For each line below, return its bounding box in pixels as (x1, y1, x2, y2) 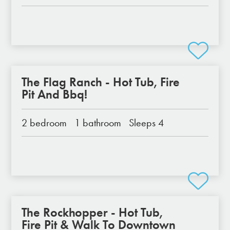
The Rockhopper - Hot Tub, (22, 205, 163, 220)
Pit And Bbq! (22, 87, 88, 102)
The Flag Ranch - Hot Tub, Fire (22, 74, 180, 89)
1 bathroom (74, 117, 122, 129)
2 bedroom (22, 117, 67, 129)
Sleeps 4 (129, 117, 164, 129)
